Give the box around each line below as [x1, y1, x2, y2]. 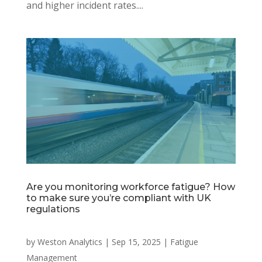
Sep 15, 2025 [111, 236, 161, 247]
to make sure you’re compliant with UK [26, 192, 211, 204]
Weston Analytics [37, 236, 102, 247]
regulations [26, 203, 80, 215]
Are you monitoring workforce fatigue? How [26, 181, 235, 192]
